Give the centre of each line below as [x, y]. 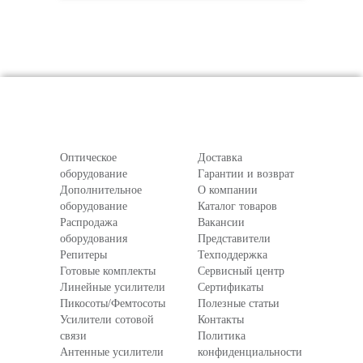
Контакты [221, 320]
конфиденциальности [250, 352]
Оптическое [88, 158]
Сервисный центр [241, 271]
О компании [228, 190]
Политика [222, 336]
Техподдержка [233, 255]
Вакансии [221, 222]
